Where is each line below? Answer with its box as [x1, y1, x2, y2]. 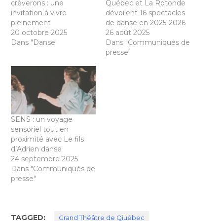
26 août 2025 [106, 28, 149, 37]
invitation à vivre [11, 8, 67, 18]
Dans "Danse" [11, 38, 58, 47]
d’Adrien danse [11, 145, 62, 154]
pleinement [11, 18, 51, 28]
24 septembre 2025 [11, 154, 78, 164]
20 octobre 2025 [11, 28, 68, 37]
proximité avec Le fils [11, 135, 84, 144]
